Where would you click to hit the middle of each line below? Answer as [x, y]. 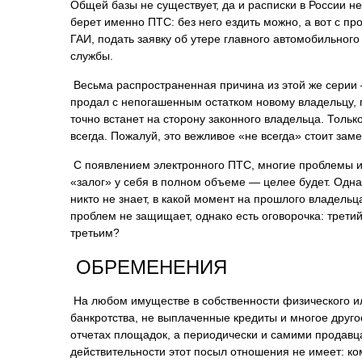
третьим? [95, 233]
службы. [92, 56]
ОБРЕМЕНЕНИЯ [149, 267]
